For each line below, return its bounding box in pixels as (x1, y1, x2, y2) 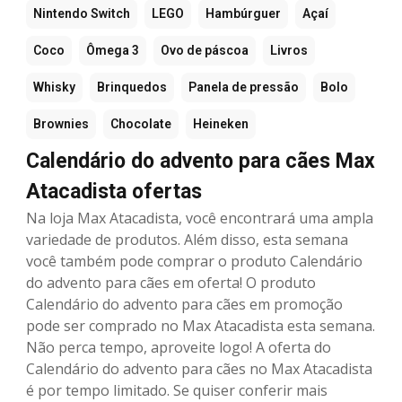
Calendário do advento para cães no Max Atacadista (26, 359, 372, 380)
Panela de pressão (188, 80, 299, 95)
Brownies (33, 117, 89, 132)
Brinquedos (97, 80, 167, 95)
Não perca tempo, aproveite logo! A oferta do (26, 337, 331, 358)
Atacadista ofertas (26, 179, 202, 205)
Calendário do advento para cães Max (26, 149, 375, 174)
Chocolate (110, 117, 171, 132)
